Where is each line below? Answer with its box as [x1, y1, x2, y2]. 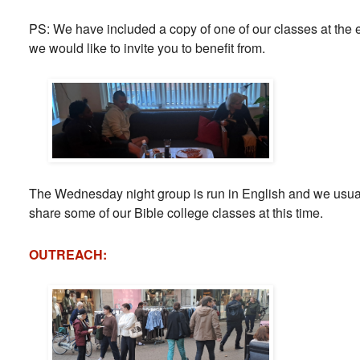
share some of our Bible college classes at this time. [29, 202, 323, 222]
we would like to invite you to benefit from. [29, 38, 265, 57]
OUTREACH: [29, 244, 107, 264]
